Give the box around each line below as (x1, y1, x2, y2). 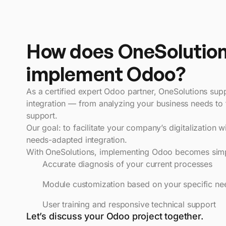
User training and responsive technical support (42, 199, 216, 210)
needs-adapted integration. (26, 135, 127, 145)
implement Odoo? (26, 62, 186, 86)
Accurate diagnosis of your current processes (42, 159, 212, 169)
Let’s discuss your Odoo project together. (26, 211, 203, 222)
